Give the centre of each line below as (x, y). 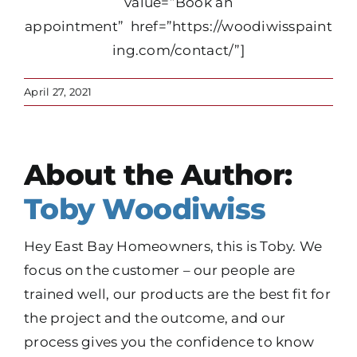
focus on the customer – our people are (160, 270)
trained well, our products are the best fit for (177, 294)
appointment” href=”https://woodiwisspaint (178, 26)
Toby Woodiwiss (145, 208)
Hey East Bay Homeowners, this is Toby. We (173, 246)
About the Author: (158, 174)
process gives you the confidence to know (169, 341)
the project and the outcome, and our (155, 318)
